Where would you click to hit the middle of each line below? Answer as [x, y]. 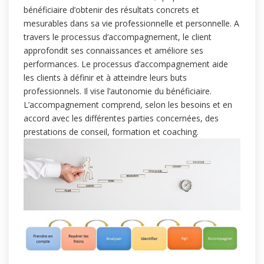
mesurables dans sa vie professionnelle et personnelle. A [131, 23]
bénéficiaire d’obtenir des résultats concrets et [111, 9]
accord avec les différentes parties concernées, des [121, 118]
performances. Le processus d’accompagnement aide [126, 64]
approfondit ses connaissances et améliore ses [113, 50]
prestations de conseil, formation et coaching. [111, 131]
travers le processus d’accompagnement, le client [118, 37]
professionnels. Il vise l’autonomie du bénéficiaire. [118, 91]
